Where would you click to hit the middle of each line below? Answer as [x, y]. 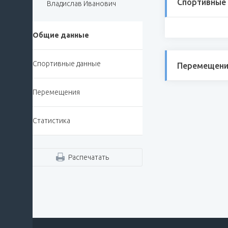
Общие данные [61, 35]
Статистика [51, 120]
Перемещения [56, 92]
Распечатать [88, 157]
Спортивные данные [67, 63]
